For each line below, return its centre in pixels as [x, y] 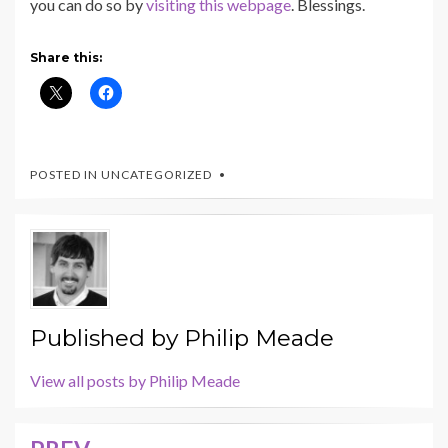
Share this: [66, 58]
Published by [107, 338]
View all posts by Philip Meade [135, 381]
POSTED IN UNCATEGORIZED [121, 175]
